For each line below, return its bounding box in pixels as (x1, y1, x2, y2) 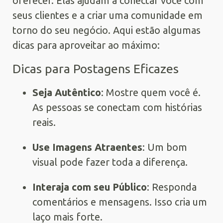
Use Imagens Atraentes (32, 141, 142, 153)
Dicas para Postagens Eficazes (12, 61, 179, 76)
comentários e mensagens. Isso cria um (32, 196, 207, 208)
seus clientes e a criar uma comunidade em (12, 9, 203, 21)
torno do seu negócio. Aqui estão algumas (12, 24, 201, 36)
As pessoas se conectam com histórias (32, 101, 202, 113)
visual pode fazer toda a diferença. (32, 156, 188, 168)
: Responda (147, 181, 197, 193)
